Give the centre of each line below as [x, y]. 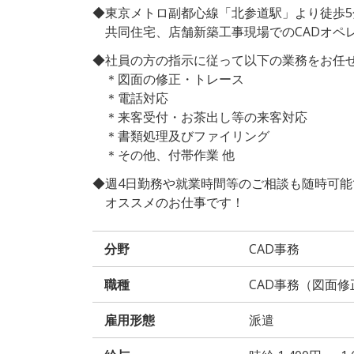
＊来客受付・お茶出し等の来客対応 [200, 117]
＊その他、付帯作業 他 [164, 154]
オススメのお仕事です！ [168, 202]
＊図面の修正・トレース [168, 79]
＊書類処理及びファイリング [181, 136]
